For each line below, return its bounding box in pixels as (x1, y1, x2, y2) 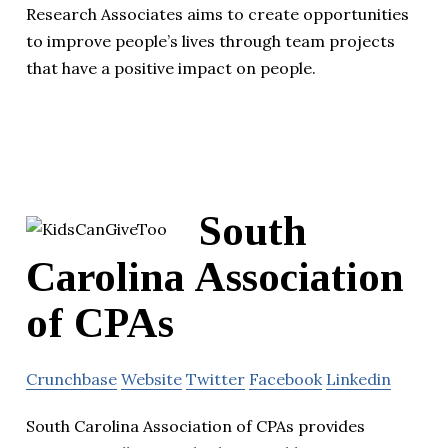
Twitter (186, 368, 245, 389)
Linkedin (326, 368, 391, 389)
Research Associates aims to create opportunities (26, 4, 409, 25)
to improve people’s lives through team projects (26, 31, 395, 52)
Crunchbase (26, 368, 117, 389)
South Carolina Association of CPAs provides (26, 415, 365, 436)
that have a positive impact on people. (26, 58, 316, 79)
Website (121, 368, 182, 389)
